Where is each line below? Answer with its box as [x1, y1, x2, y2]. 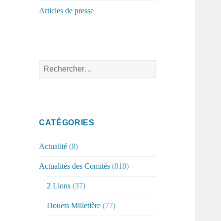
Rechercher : [38, 61, 78, 70]
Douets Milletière [47, 201, 101, 210]
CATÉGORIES [39, 118, 95, 127]
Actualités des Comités [39, 162, 110, 171]
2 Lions [47, 182, 71, 190]
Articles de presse [39, 6, 94, 15]
